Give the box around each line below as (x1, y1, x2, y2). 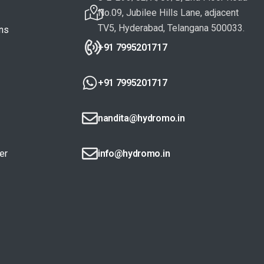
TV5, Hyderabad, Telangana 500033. (98, 22, 245, 34)
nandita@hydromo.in (98, 112, 185, 124)
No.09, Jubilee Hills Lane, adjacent (98, 6, 239, 18)
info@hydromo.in (98, 147, 170, 159)
